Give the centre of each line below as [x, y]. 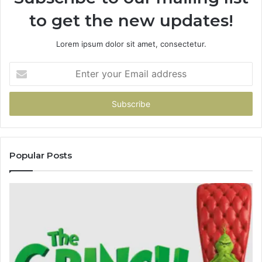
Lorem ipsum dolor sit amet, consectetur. [131, 44]
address [23, 104]
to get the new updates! [131, 20]
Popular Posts [41, 155]
